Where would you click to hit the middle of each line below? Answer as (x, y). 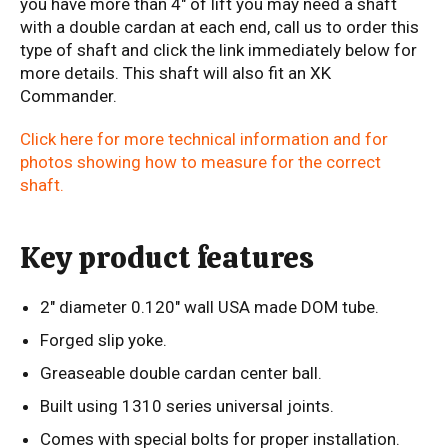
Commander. (70, 96)
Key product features (167, 258)
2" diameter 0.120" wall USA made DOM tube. (211, 306)
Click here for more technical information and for (204, 139)
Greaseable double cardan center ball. (181, 372)
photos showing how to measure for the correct (200, 162)
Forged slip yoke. (105, 339)
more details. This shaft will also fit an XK (175, 73)
